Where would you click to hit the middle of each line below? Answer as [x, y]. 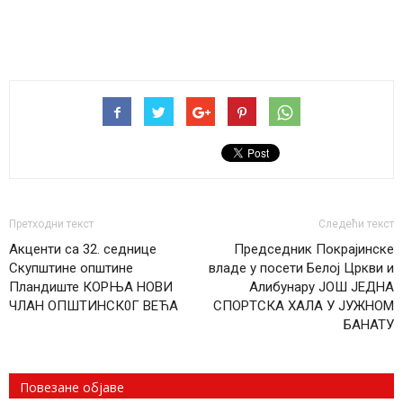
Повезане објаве [72, 387]
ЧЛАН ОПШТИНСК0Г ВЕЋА [94, 305]
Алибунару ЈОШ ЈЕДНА [322, 287]
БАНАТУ [369, 324]
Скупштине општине [71, 268]
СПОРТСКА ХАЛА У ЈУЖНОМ [304, 305]
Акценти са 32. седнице [83, 249]
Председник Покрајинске [314, 249]
